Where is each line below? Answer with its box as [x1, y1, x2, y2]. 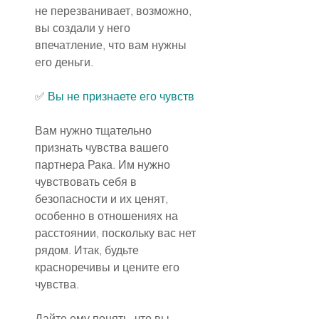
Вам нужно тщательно [35, 123, 155, 138]
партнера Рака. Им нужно [35, 157, 173, 172]
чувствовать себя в [35, 174, 140, 189]
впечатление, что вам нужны [35, 38, 189, 53]
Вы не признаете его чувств [48, 89, 194, 104]
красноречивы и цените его [35, 260, 182, 275]
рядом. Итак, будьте [35, 243, 142, 258]
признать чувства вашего [35, 140, 172, 155]
